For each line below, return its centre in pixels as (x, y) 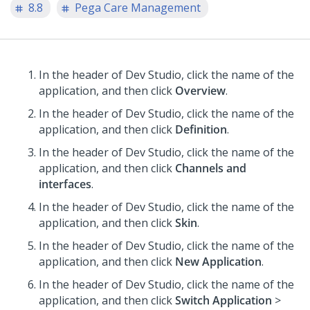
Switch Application (224, 300)
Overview (200, 91)
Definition (201, 129)
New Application (218, 262)
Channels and (211, 168)
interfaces (65, 184)
